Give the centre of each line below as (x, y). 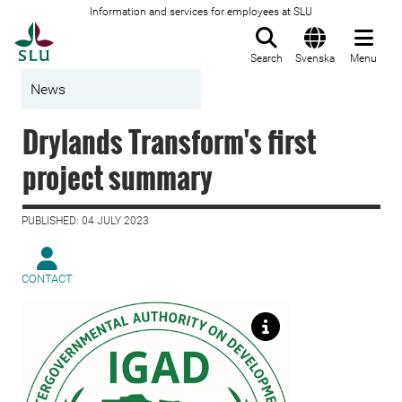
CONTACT (47, 279)
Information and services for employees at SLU (201, 12)
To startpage (99, 31)
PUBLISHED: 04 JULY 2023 (85, 221)
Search (267, 58)
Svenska (315, 58)
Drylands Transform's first (169, 141)
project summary (118, 177)
